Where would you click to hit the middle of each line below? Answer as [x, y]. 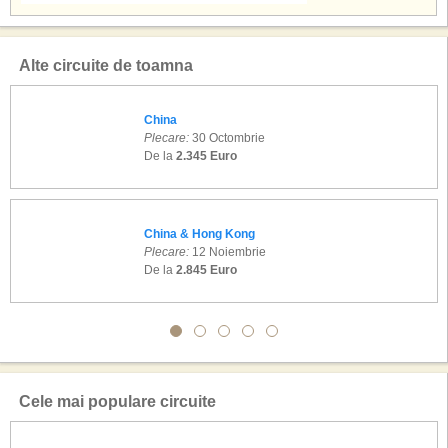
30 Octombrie [227, 138]
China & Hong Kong [199, 234]
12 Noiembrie [227, 252]
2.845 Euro [206, 270]
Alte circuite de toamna [106, 65]
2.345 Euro [206, 156]
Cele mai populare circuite [117, 401]
